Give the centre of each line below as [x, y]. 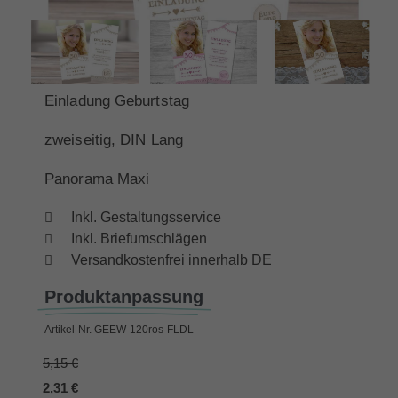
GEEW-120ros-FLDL [144, 329]
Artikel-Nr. [68, 329]
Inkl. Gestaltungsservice [146, 217]
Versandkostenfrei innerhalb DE [171, 259]
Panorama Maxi [97, 179]
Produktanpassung [124, 296]
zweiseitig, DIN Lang [114, 139]
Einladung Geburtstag [119, 100]
